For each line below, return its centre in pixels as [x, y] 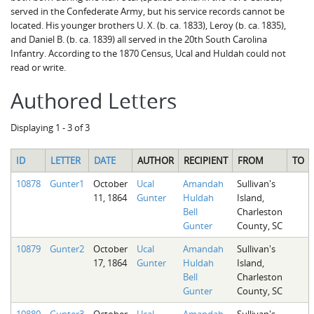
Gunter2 [67, 248]
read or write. [38, 67]
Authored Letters [94, 101]
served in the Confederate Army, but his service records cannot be [148, 11]
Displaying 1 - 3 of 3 [50, 128]
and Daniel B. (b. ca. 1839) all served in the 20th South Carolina [139, 39]
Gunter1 [67, 183]
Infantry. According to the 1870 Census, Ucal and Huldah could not [148, 53]
